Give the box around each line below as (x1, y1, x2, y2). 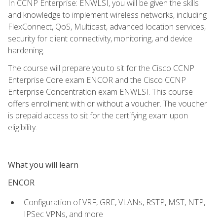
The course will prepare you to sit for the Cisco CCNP (8, 62, 194, 74)
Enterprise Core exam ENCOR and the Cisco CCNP (8, 74, 186, 85)
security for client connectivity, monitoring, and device (8, 33, 192, 44)
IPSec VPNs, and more (24, 208, 103, 220)
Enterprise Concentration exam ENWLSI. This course (8, 86, 193, 97)
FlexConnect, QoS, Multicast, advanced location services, (8, 21, 206, 32)
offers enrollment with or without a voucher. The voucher (8, 98, 207, 109)
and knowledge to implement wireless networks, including (8, 9, 207, 20)
